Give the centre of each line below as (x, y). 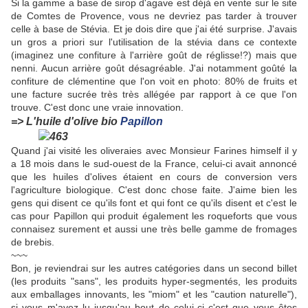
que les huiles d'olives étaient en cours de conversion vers (154, 177)
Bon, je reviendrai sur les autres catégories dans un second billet (154, 268)
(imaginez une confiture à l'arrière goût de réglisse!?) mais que (154, 55)
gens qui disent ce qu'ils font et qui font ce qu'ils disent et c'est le (154, 203)
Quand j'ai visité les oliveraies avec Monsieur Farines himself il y (154, 151)
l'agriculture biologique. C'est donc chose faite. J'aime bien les (154, 190)
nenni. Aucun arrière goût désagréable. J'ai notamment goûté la (154, 68)
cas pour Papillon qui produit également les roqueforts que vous (154, 216)
